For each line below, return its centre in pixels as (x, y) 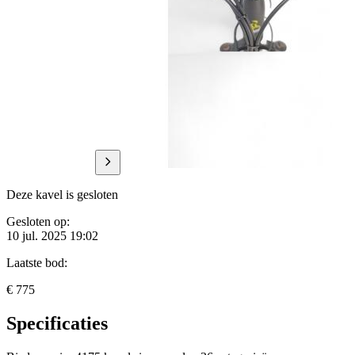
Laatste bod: (37, 263)
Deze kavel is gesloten (62, 195)
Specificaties (57, 323)
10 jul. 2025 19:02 (52, 236)
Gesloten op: (38, 222)
